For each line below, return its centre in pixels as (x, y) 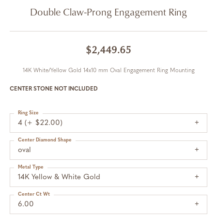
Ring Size (28, 113)
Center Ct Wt (34, 194)
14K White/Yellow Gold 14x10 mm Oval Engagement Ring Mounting (108, 71)
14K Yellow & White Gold (59, 178)
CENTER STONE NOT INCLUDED (54, 89)
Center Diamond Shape (45, 140)
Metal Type (31, 167)
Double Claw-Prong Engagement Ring (108, 12)
